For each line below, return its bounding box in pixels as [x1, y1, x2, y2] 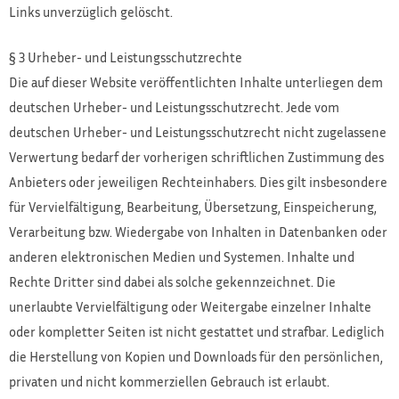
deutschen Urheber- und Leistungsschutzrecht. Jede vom [9, 98, 339, 115]
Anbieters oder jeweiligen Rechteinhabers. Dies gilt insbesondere [9, 173, 387, 190]
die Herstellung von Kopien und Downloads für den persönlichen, [9, 347, 383, 364]
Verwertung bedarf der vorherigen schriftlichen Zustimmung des [9, 148, 384, 165]
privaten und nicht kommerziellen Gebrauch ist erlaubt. [9, 372, 330, 389]
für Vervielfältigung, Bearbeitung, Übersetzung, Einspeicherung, [9, 198, 377, 215]
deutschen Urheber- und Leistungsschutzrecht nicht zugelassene [9, 123, 387, 140]
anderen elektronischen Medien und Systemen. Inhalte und [9, 248, 354, 265]
